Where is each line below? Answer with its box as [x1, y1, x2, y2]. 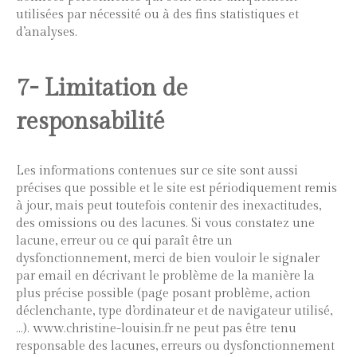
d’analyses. [16, 25, 77, 40]
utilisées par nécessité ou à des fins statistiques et [16, 7, 299, 22]
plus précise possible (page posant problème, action [16, 286, 311, 301]
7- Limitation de [16, 74, 188, 103]
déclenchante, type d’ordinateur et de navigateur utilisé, [16, 304, 332, 319]
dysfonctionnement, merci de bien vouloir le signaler [16, 251, 320, 266]
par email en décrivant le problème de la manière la [16, 269, 315, 284]
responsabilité [16, 108, 165, 136]
